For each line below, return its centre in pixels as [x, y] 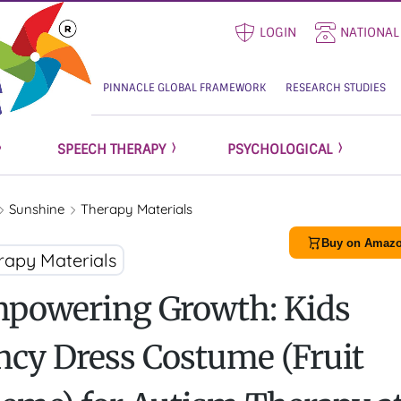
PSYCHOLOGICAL [279, 149]
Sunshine [38, 209]
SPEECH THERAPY [111, 149]
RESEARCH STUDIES [336, 88]
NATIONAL [370, 32]
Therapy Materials [137, 209]
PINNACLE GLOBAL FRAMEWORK [184, 88]
